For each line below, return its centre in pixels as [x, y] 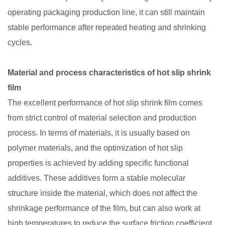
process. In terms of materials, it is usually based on [99, 133]
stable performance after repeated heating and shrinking [107, 27]
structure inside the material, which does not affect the [102, 193]
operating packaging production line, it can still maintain [106, 12]
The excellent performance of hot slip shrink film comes [105, 103]
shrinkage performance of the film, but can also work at [104, 208]
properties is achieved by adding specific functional [98, 163]
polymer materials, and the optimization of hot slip [95, 148]
